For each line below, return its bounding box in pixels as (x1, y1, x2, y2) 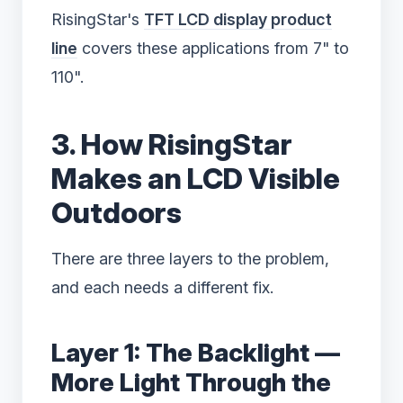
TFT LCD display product (144, 10, 332, 30)
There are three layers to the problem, (51, 249, 329, 269)
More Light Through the (51, 367, 331, 399)
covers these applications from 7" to (77, 39, 349, 58)
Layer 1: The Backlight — (51, 337, 340, 369)
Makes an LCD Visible (51, 161, 340, 197)
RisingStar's (51, 10, 144, 30)
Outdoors (51, 195, 182, 231)
